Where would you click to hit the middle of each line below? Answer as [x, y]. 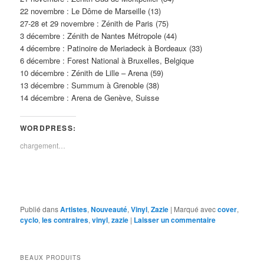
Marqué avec [195, 209]
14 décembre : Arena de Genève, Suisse [90, 97]
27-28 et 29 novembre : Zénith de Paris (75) [95, 23]
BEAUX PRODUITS [51, 258]
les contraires [65, 220]
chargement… [43, 145]
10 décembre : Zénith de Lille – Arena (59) [92, 72]
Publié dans [39, 209]
